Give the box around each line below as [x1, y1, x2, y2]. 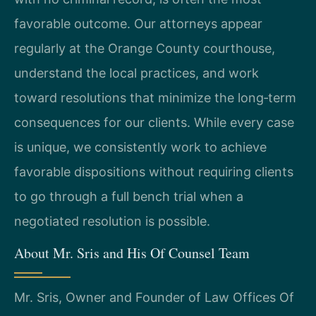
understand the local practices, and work [14, 65, 259, 80]
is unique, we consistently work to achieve [14, 139, 267, 154]
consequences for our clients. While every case [14, 114, 294, 130]
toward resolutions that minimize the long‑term [14, 90, 296, 105]
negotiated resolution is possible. [14, 213, 210, 229]
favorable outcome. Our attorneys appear [14, 16, 262, 31]
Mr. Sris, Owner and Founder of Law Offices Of [14, 290, 294, 305]
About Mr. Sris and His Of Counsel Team [14, 243, 250, 263]
